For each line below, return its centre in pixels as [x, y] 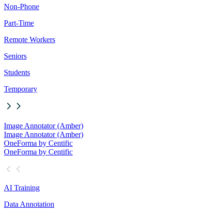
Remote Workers [30, 40]
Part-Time [19, 23]
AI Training [22, 188]
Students [17, 73]
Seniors [15, 56]
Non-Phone [22, 7]
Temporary [21, 89]
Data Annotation [29, 204]
